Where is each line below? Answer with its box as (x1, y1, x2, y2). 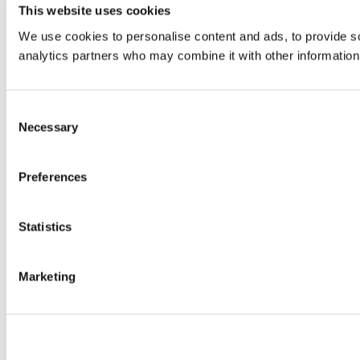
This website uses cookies (18, 3, 171, 18)
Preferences (18, 170, 88, 183)
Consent (6, 104, 51, 117)
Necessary (18, 120, 78, 133)
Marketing (18, 269, 76, 283)
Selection (6, 123, 55, 137)
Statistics (18, 219, 72, 233)
